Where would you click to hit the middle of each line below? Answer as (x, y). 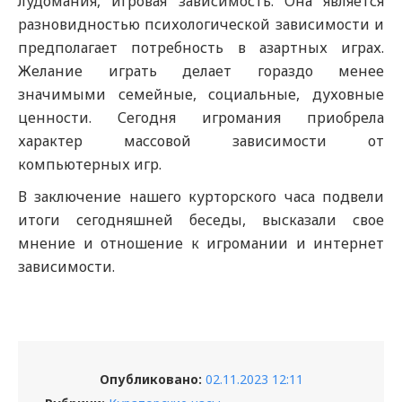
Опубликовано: (150, 379)
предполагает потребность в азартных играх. (201, 48)
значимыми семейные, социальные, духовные (201, 94)
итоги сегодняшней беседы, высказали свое (201, 220)
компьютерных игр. (90, 164)
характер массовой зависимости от (201, 141)
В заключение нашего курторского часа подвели (201, 197)
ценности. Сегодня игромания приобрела (201, 118)
